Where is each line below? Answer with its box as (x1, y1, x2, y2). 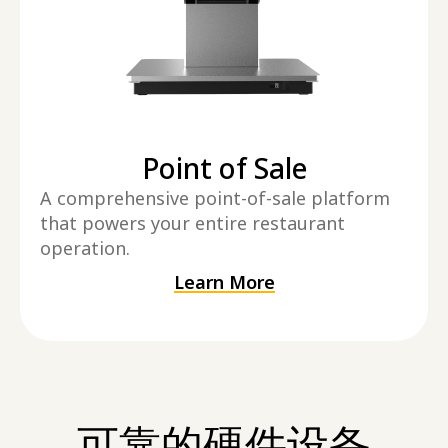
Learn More (173, 269, 275, 294)
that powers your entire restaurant (40, 210, 345, 235)
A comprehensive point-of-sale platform (40, 185, 390, 210)
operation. (40, 235, 130, 260)
